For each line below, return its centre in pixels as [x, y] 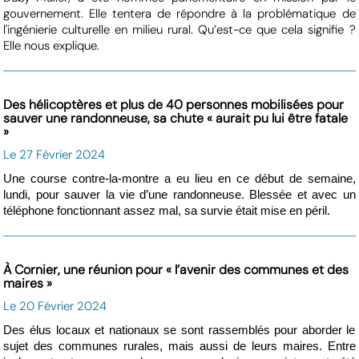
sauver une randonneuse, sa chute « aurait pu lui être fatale [176, 119]
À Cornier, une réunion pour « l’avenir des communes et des [176, 270]
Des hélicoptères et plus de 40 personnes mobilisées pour [174, 105]
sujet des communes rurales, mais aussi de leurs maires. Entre [179, 347]
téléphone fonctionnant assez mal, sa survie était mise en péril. [167, 211]
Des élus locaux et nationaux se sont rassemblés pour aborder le [179, 331]
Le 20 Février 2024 [55, 307]
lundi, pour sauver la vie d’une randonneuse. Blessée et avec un [179, 195]
